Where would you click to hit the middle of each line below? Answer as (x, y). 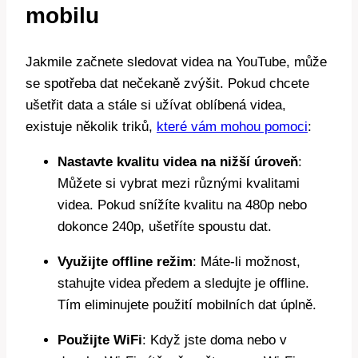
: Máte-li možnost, (247, 262)
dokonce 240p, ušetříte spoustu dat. (165, 227)
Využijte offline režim (125, 262)
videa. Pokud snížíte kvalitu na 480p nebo (182, 205)
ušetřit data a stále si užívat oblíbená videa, (156, 105)
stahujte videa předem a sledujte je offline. (183, 284)
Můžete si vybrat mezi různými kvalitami (179, 184)
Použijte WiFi (100, 340)
